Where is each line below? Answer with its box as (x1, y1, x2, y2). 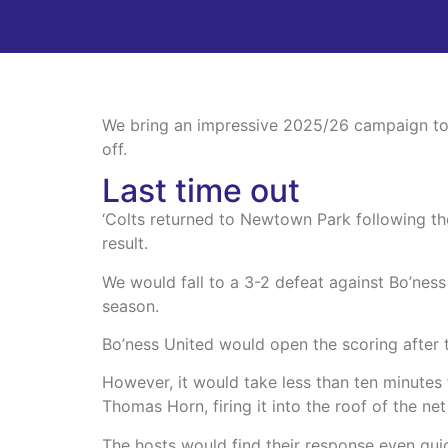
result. (102, 233, 148, 254)
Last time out (102, 171, 300, 211)
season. (102, 295, 159, 316)
